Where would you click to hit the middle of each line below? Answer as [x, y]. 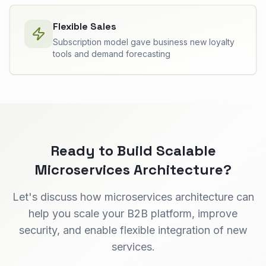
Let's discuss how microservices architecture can [133, 197]
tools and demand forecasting [112, 53]
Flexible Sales [85, 26]
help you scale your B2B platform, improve [133, 213]
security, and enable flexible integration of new [133, 230]
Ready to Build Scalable [133, 150]
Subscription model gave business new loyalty [144, 42]
